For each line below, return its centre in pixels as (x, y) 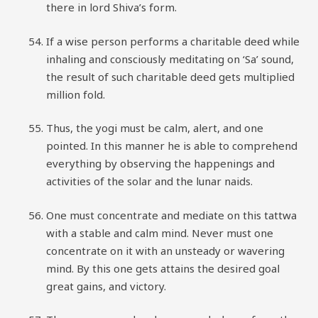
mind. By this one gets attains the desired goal (163, 268)
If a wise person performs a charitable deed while (173, 41)
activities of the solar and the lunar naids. (149, 181)
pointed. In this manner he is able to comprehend (172, 146)
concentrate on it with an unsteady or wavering (165, 250)
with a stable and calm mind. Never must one (160, 232)
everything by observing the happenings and (160, 163)
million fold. (76, 94)
